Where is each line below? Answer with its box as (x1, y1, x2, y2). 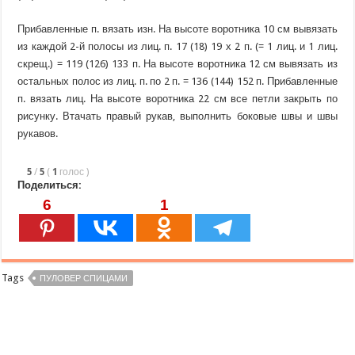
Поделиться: (17, 179, 82, 192)
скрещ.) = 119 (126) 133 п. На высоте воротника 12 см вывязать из (17, 58, 338, 71)
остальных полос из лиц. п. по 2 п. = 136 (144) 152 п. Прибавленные (17, 75, 338, 88)
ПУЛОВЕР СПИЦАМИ (40, 273, 128, 284)
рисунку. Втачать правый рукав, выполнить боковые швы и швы (17, 110, 338, 123)
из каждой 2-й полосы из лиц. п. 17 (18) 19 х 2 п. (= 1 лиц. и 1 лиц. (17, 40, 338, 53)
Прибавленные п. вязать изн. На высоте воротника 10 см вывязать (17, 23, 338, 36)
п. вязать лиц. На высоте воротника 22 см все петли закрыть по (17, 93, 338, 105)
